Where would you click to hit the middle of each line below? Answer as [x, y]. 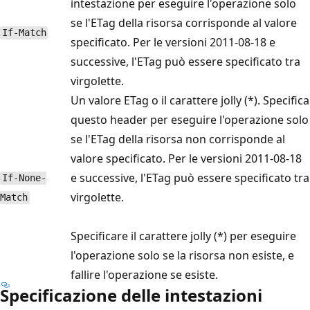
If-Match [24, 33]
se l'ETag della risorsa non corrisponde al [178, 139]
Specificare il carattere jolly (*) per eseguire [183, 236]
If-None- [24, 178]
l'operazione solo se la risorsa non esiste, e [182, 255]
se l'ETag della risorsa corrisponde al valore [184, 22]
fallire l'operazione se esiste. [144, 274]
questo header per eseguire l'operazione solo [190, 119]
